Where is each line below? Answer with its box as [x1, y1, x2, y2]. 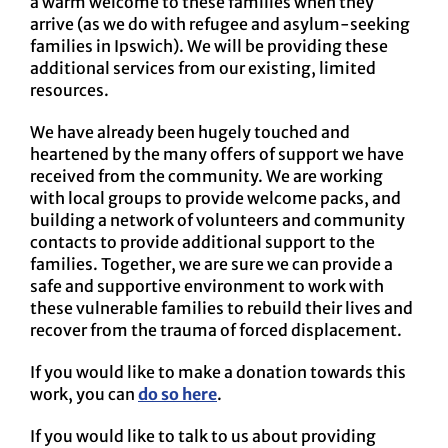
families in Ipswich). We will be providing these [30, 36, 388, 57]
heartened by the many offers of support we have [30, 144, 404, 165]
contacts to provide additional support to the [30, 232, 375, 253]
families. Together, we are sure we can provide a [30, 254, 393, 275]
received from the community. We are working [30, 166, 383, 187]
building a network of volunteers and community [30, 210, 405, 231]
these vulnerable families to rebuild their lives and [30, 298, 413, 319]
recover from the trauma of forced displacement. [30, 320, 402, 341]
